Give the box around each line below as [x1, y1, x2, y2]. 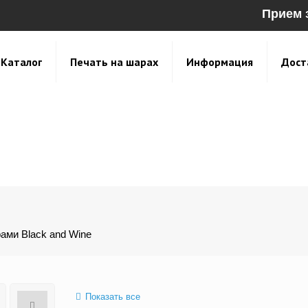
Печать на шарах [70, 55, 158, 69]
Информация [186, 55, 253, 69]
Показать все [85, 291, 140, 302]
